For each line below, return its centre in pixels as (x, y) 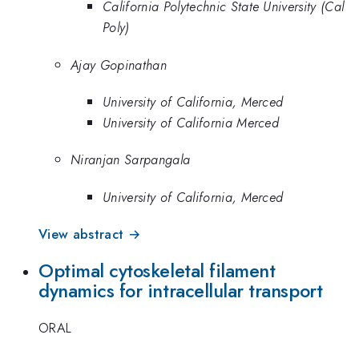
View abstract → (90, 234)
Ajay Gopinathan (119, 65)
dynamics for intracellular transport (181, 290)
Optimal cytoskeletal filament (157, 270)
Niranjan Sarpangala (131, 160)
